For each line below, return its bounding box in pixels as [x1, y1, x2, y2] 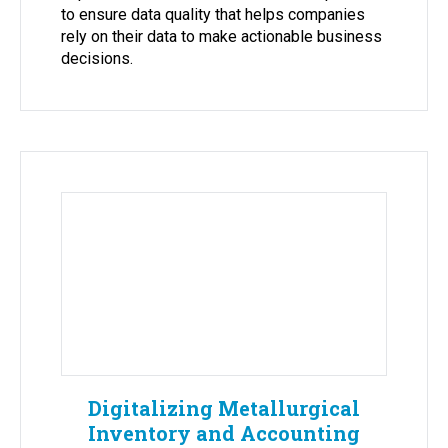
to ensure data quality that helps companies [61, 4, 365, 24]
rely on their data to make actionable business [61, 26, 382, 46]
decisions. [61, 48, 133, 68]
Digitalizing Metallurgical [88, 395, 360, 422]
